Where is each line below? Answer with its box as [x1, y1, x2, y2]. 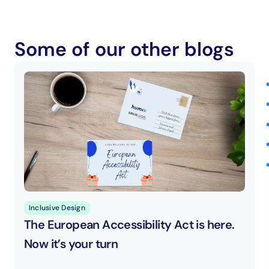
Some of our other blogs [14, 37, 234, 62]
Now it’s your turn [24, 236, 118, 252]
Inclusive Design [29, 203, 85, 213]
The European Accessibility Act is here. [24, 217, 235, 232]
